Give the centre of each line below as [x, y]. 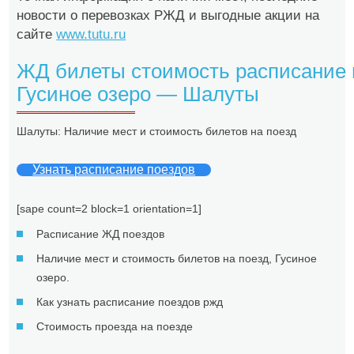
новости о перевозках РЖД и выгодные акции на [168, 16]
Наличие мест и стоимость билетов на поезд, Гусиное [177, 259]
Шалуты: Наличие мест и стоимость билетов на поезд [157, 132]
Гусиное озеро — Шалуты [138, 94]
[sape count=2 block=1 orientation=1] [109, 209]
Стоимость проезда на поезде [115, 327]
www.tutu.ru [91, 35]
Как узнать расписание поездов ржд [130, 302]
